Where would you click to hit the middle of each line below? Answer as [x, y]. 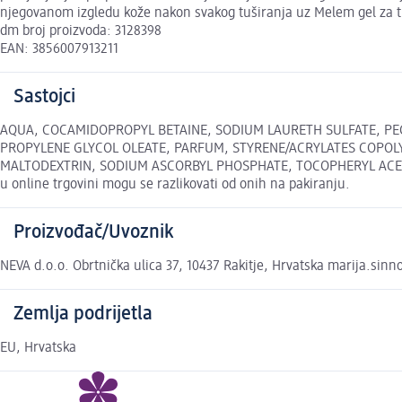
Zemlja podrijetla [83, 315]
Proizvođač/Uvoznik [93, 233]
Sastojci [44, 97]
